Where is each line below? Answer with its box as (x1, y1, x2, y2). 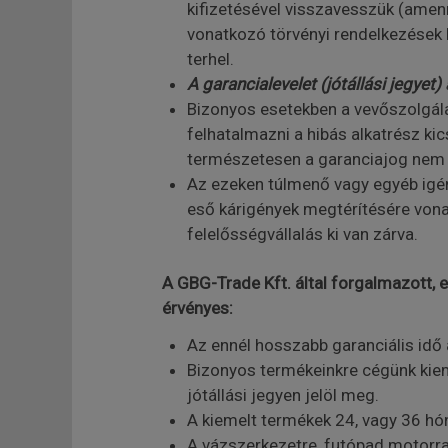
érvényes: (161, 298, 233, 318)
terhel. (186, 49, 234, 69)
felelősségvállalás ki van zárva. (186, 224, 418, 244)
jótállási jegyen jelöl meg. (186, 385, 379, 405)
